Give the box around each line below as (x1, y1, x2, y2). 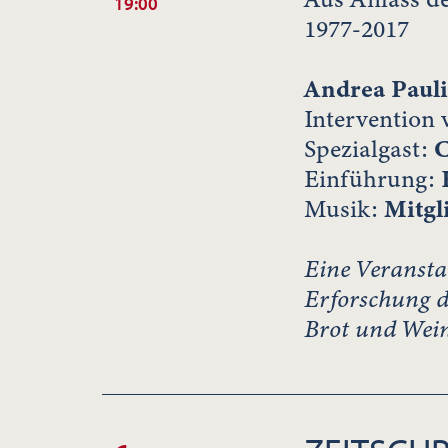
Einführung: (304, 162, 441, 197)
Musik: (304, 192, 384, 227)
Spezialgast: (304, 132, 434, 167)
